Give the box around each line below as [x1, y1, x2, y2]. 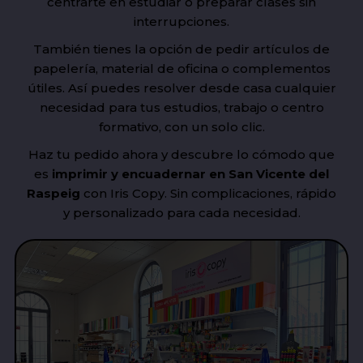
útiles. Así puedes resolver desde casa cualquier [27, 79, 336, 96]
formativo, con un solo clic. [98, 118, 265, 135]
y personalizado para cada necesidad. [62, 204, 301, 220]
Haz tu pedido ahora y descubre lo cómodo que [28, 146, 335, 162]
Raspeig [27, 185, 80, 201]
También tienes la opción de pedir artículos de [33, 41, 330, 57]
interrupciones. [134, 13, 229, 29]
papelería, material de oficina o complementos [32, 60, 331, 76]
